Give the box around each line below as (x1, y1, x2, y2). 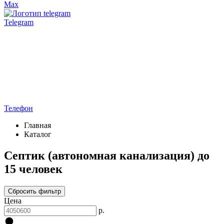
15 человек (4, 162, 62, 175)
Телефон (4, 104, 33, 112)
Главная (24, 121, 51, 129)
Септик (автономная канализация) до (4, 148, 209, 162)
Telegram (4, 18, 33, 26)
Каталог (24, 130, 51, 138)
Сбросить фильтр (8, 187, 61, 195)
